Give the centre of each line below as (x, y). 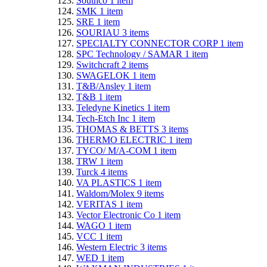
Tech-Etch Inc (104, 118)
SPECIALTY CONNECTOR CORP (148, 43)
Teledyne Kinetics (111, 107)
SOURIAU (99, 32)
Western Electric (108, 247)
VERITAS (98, 204)
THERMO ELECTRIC (122, 139)
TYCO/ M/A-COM (115, 150)
